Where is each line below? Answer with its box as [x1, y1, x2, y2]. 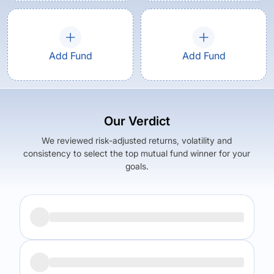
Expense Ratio [155, 246, 212, 257]
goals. [125, 161, 149, 171]
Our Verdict [103, 114, 170, 128]
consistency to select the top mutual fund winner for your [23, 148, 251, 158]
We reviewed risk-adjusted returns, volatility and [42, 135, 232, 146]
